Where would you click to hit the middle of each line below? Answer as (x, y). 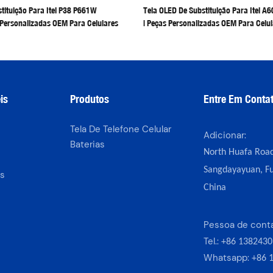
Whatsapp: (227, 257)
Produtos (89, 99)
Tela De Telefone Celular (120, 129)
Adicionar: (225, 135)
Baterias (87, 144)
